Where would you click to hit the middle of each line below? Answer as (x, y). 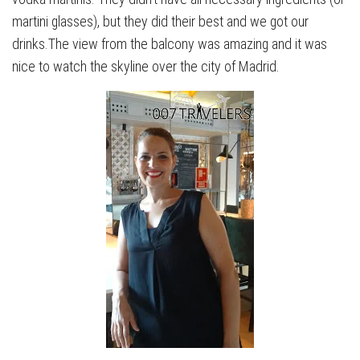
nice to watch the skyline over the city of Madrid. (146, 67)
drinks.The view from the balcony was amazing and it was (170, 44)
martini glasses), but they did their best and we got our (160, 22)
